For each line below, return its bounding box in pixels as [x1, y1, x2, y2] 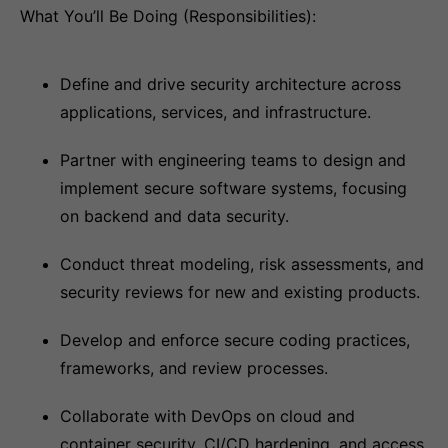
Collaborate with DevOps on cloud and [60, 406, 355, 426]
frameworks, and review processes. [60, 358, 328, 378]
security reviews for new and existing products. [60, 282, 420, 302]
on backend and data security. [60, 206, 289, 226]
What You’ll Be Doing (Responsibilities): [20, 6, 316, 26]
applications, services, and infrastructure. [60, 102, 371, 122]
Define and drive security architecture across [60, 74, 401, 94]
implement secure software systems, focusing [60, 178, 407, 198]
